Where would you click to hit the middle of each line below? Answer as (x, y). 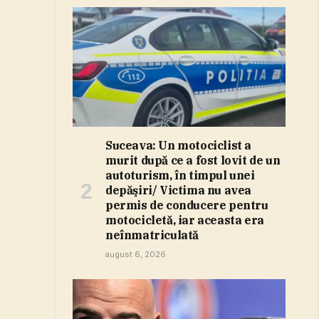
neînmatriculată (152, 235)
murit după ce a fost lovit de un (193, 161)
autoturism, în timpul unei (180, 176)
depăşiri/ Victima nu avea (179, 190)
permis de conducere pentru (187, 205)
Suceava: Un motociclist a (179, 146)
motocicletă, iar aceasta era (185, 220)
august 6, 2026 (136, 255)
